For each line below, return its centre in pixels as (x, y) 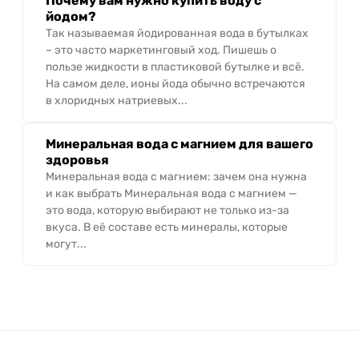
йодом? (71, 16)
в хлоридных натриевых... (117, 101)
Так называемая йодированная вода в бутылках (177, 33)
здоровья (77, 160)
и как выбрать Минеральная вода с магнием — (171, 194)
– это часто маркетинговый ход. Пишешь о (161, 50)
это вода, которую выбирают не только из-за (167, 210)
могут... (66, 244)
